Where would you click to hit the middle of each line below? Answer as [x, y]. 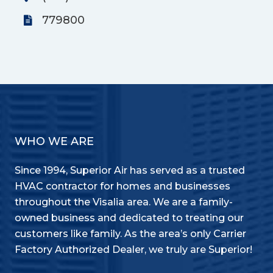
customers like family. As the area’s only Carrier [130, 234]
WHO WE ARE [54, 142]
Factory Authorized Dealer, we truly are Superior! [133, 250]
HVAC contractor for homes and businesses [122, 186]
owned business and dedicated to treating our [129, 218]
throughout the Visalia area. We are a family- [124, 202]
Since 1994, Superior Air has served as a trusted [130, 171]
